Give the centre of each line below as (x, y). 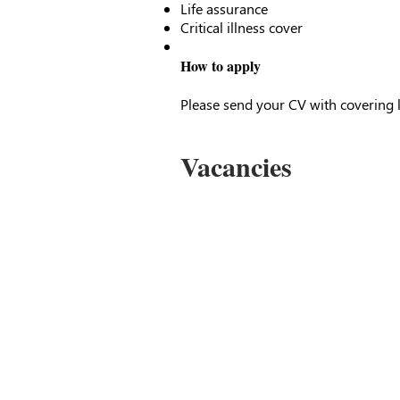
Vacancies (236, 166)
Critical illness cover (242, 27)
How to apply (221, 66)
